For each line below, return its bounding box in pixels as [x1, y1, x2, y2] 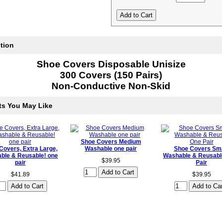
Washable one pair [85, 145, 137, 153]
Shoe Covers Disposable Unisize [36, 59, 186, 70]
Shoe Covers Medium [80, 138, 141, 146]
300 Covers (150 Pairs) [60, 70, 162, 81]
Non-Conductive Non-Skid [52, 81, 170, 92]
